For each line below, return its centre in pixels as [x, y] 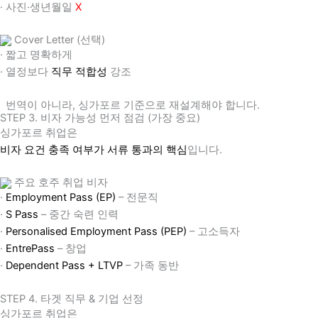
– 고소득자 [213, 232]
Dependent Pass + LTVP [64, 266]
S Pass [22, 215]
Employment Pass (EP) [61, 198]
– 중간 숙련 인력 [78, 215]
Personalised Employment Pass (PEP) [96, 232]
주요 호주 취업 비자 [60, 183]
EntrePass [32, 249]
